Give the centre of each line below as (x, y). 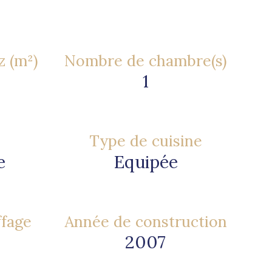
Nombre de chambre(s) (145, 60)
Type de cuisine (145, 141)
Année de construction (145, 221)
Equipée (145, 161)
